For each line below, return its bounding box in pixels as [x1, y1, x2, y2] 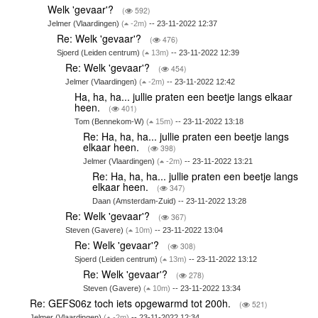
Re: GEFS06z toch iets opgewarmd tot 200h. [30, 295, 234, 310]
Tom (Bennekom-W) [74, 116, 146, 126]
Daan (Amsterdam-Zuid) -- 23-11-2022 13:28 [92, 196, 246, 205]
